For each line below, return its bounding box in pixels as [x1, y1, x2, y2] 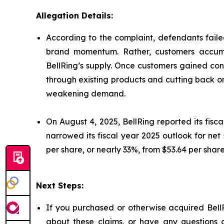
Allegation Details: [36, 10, 113, 21]
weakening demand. [46, 88, 125, 99]
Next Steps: [36, 180, 83, 191]
